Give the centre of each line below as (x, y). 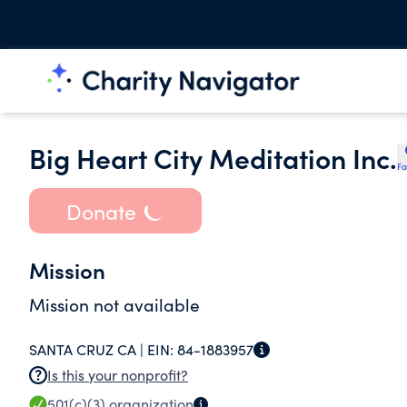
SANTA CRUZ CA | (88, 349)
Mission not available (114, 304)
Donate (101, 211)
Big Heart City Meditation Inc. (213, 157)
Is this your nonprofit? (118, 375)
